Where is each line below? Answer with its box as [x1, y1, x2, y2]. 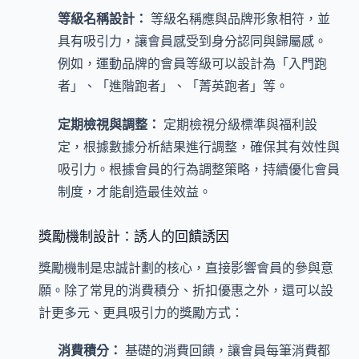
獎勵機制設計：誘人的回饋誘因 [38, 226, 229, 245]
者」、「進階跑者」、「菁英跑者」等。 [58, 77, 288, 95]
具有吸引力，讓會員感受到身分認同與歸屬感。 [58, 32, 327, 50]
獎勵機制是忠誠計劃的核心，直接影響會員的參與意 [38, 258, 333, 276]
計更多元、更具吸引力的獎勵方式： [38, 303, 244, 321]
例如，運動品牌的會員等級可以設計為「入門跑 [58, 54, 327, 73]
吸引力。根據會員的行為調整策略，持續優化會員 [58, 159, 340, 178]
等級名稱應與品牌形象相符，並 [147, 10, 330, 28]
